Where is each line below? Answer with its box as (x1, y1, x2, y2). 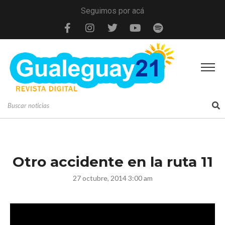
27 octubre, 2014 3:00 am (72, 173, 153, 182)
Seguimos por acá (81, 6, 144, 16)
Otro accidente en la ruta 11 (12, 153, 213, 170)
